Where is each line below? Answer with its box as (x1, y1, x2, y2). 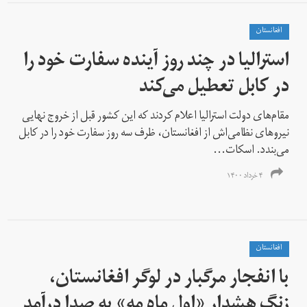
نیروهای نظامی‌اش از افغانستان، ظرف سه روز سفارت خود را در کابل (19, 121, 290, 147)
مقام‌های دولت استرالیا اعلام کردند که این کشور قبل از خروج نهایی (22, 104, 290, 130)
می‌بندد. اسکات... (213, 138, 290, 164)
